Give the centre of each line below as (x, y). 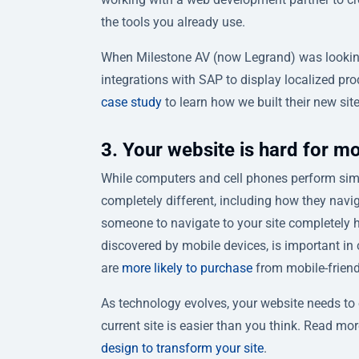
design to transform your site (182, 348)
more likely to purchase (187, 268)
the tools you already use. (173, 22)
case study (131, 102)
